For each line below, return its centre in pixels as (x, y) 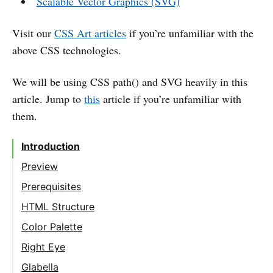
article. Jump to (48, 98)
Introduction (50, 146)
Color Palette (51, 226)
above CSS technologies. (67, 50)
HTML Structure (58, 206)
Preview (39, 166)
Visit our (33, 33)
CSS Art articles (90, 33)
